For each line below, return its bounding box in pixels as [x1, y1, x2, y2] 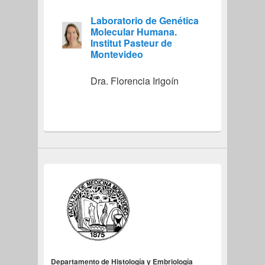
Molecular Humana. [90, 24, 177, 38]
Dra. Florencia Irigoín [90, 73, 179, 88]
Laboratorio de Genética [90, 13, 199, 27]
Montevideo [90, 47, 143, 61]
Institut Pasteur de [90, 35, 172, 50]
